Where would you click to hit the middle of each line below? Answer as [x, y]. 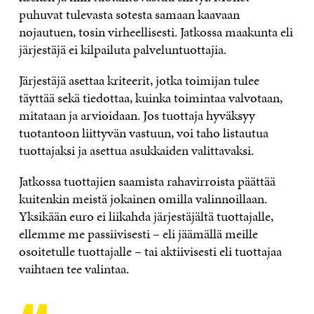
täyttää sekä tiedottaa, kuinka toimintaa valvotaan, [150, 98]
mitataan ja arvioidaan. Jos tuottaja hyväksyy [137, 116]
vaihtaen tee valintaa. [74, 269]
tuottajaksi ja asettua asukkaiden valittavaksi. [136, 151]
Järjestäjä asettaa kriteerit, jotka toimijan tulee [139, 81]
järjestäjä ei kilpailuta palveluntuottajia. [122, 50]
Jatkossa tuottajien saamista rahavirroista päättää [147, 182]
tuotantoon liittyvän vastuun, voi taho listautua [143, 133]
